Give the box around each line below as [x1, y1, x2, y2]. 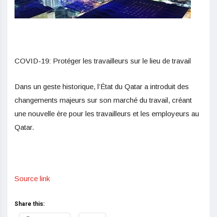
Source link [15, 174, 50, 183]
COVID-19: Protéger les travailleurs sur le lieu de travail [15, 57, 191, 65]
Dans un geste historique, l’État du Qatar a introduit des [15, 82, 189, 91]
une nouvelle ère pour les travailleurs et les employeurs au [15, 109, 199, 118]
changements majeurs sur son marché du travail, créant [15, 96, 192, 105]
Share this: [15, 200, 45, 209]
